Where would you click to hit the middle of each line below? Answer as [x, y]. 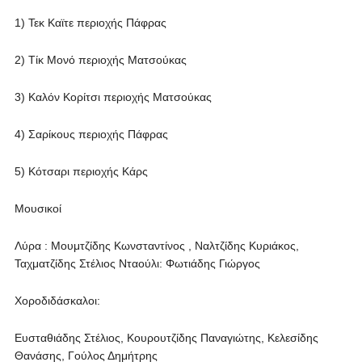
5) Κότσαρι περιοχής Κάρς [81, 171]
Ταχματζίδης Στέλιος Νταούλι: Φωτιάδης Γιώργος [137, 263]
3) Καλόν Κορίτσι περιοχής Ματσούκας [113, 97]
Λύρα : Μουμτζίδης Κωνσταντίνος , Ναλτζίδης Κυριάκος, [156, 246]
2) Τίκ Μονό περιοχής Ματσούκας [100, 60]
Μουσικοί [38, 208]
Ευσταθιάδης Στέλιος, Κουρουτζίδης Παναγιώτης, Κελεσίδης [166, 338]
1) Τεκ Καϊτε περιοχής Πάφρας [90, 23]
